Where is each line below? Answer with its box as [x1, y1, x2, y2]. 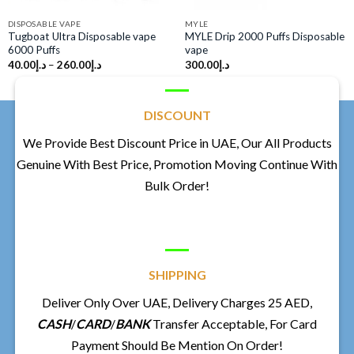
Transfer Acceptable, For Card [150, 316, 317, 332]
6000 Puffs [7, 43, 60, 57]
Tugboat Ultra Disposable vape [7, 30, 156, 43]
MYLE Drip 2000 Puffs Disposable [184, 30, 345, 43]
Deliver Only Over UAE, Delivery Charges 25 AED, [42, 295, 312, 311]
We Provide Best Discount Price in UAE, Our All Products [22, 135, 332, 151]
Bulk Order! [145, 178, 209, 194]
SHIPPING [148, 267, 206, 283]
